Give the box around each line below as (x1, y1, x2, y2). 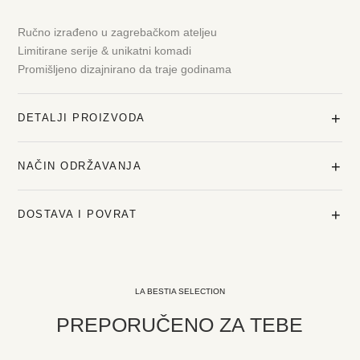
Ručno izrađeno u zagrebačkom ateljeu (18, 26, 218, 39)
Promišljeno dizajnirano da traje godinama (18, 63, 232, 76)
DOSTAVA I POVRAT (18, 208, 137, 220)
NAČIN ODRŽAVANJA (18, 160, 142, 172)
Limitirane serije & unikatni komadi (18, 44, 192, 57)
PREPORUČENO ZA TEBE (56, 313, 304, 336)
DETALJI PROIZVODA (18, 112, 145, 124)
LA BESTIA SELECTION (134, 287, 225, 296)
